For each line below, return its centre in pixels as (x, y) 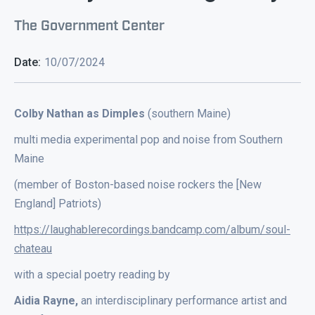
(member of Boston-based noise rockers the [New (138, 185)
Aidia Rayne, (47, 301)
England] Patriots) (58, 204)
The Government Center (89, 24)
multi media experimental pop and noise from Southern (148, 140)
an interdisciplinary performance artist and (184, 301)
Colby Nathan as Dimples (79, 114)
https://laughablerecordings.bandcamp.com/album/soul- (152, 230)
